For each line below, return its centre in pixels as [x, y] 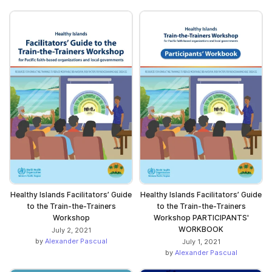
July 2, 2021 [71, 230]
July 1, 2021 [201, 242]
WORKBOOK [201, 229]
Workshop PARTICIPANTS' [201, 218]
